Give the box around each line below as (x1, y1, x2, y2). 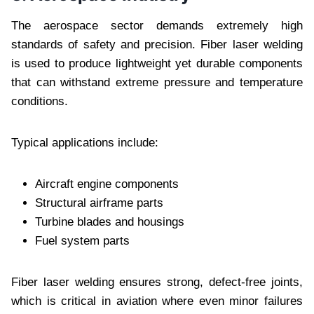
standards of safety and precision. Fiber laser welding (11, 37, 303, 51)
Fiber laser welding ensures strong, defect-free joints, (11, 275, 303, 289)
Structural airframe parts (35, 196, 163, 210)
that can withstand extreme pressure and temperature (11, 75, 303, 89)
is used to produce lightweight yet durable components (11, 56, 303, 70)
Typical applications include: (11, 135, 158, 149)
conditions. (11, 94, 68, 108)
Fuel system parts (35, 233, 130, 247)
